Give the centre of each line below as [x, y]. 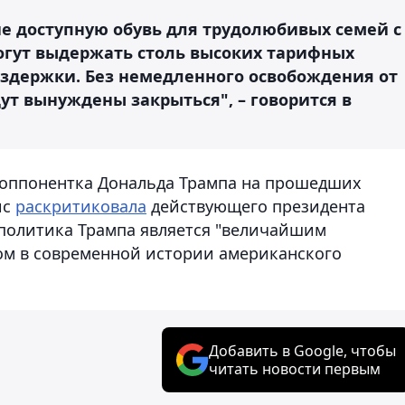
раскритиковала [81, 206]
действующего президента [256, 206]
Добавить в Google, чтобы [302, 350]
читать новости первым [295, 368]
